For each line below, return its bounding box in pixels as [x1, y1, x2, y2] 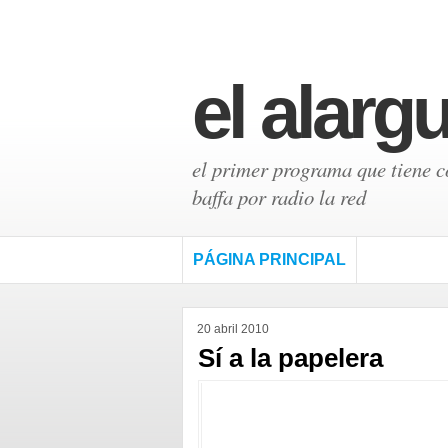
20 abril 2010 [197, 322, 269, 336]
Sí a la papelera [198, 344, 383, 372]
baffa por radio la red [192, 183, 366, 211]
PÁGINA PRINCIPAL [193, 251, 346, 268]
